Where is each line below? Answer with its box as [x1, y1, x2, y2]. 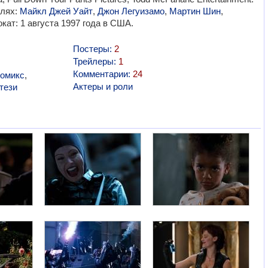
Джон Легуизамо [97, 6, 165, 16]
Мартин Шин [169, 6, 221, 16]
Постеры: [72, 44, 114, 54]
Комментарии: [72, 69, 133, 79]
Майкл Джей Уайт [19, 6, 93, 16]
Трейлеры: [72, 56, 118, 66]
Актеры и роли [72, 81, 133, 92]
